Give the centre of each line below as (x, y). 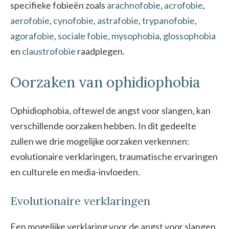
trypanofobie (168, 20)
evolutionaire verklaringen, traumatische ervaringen (114, 156)
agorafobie (32, 36)
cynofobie (73, 20)
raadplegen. (100, 51)
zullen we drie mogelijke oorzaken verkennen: (100, 141)
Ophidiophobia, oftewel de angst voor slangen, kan (110, 110)
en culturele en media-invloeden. (75, 172)
